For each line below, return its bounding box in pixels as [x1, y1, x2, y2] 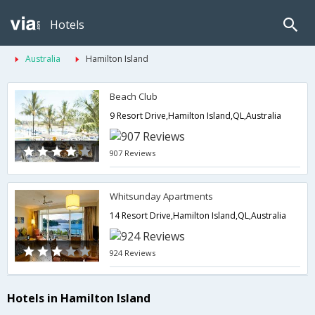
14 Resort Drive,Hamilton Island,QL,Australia [110, 210, 287, 221]
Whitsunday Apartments [110, 190, 214, 202]
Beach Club [110, 90, 158, 103]
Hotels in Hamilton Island [7, 290, 150, 307]
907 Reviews [110, 148, 156, 158]
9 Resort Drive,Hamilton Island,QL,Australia [110, 110, 282, 122]
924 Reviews [110, 247, 156, 258]
